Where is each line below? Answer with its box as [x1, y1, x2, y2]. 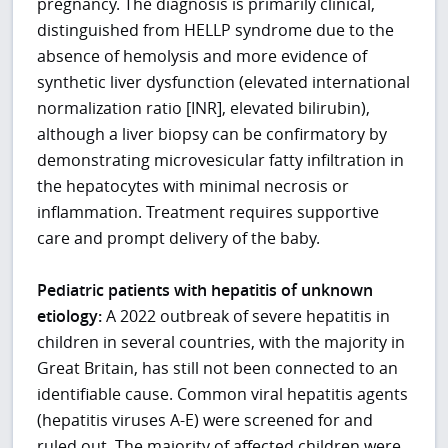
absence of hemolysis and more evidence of [37, 45, 368, 68]
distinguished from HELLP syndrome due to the [37, 19, 395, 42]
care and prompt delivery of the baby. [37, 227, 321, 250]
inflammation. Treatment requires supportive [37, 201, 380, 224]
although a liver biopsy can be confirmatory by [37, 123, 388, 146]
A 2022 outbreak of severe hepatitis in [102, 305, 391, 328]
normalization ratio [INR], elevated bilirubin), [37, 97, 371, 120]
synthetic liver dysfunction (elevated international [37, 71, 411, 94]
